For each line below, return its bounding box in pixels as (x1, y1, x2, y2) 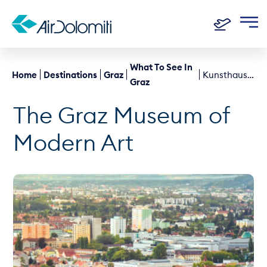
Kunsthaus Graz (247, 69, 254, 80)
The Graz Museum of (13, 101, 230, 129)
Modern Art (13, 128, 134, 157)
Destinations (44, 69, 97, 80)
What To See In (130, 61, 193, 73)
